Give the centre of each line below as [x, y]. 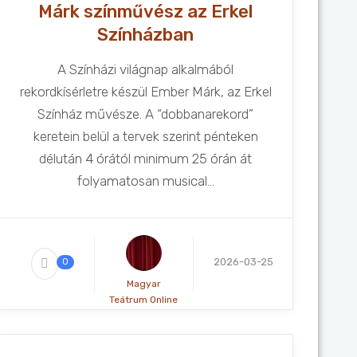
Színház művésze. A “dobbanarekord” [146, 114]
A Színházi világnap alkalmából [146, 69]
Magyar [143, 284]
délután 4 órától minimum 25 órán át [146, 159]
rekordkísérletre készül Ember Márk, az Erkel [145, 92]
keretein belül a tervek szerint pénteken [145, 136]
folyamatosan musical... [145, 181]
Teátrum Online [144, 300]
